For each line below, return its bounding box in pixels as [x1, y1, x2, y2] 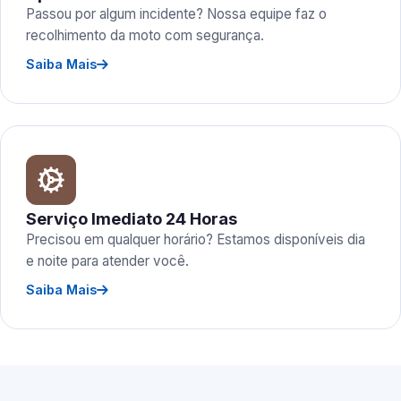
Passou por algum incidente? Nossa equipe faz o [26, 5, 327, 22]
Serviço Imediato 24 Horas [26, 209, 237, 228]
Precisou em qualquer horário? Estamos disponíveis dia [26, 231, 365, 248]
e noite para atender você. [26, 252, 189, 269]
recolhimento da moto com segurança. [26, 27, 264, 44]
